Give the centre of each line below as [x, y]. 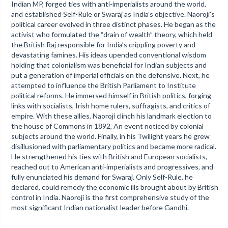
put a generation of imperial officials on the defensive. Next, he [110, 75]
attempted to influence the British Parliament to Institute [103, 85]
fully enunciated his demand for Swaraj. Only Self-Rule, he [102, 177]
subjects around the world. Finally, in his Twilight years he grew [110, 136]
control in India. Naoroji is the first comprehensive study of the [110, 197]
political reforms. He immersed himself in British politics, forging [111, 95]
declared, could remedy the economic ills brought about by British [115, 187]
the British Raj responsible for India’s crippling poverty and [103, 45]
